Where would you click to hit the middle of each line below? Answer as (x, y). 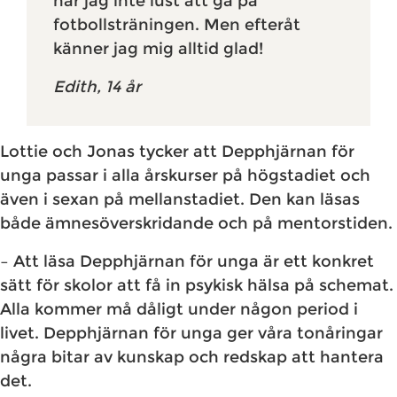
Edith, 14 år (97, 87)
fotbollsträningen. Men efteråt (177, 25)
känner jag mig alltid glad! (158, 49)
